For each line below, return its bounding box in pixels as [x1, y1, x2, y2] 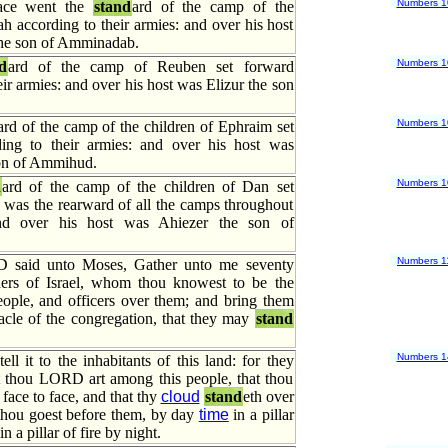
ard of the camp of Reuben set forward [7, 58, 294, 75]
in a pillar [228, 406, 294, 423]
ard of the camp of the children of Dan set [2, 178, 294, 195]
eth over [242, 388, 294, 405]
